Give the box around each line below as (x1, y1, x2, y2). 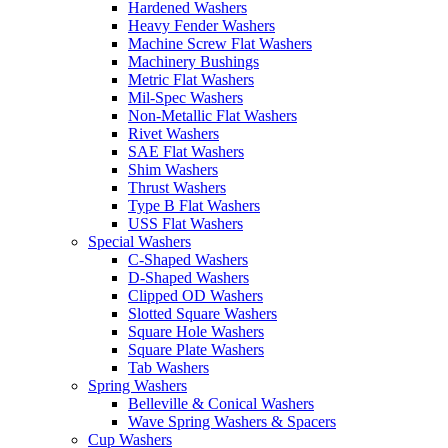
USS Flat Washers (128, 214, 243, 232)
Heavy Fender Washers (128, 16, 275, 34)
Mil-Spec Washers (128, 88, 243, 106)
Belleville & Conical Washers (128, 394, 314, 412)
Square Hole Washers (128, 322, 264, 340)
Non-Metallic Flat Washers (128, 106, 297, 124)
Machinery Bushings (128, 52, 259, 70)
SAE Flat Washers (128, 142, 244, 160)
